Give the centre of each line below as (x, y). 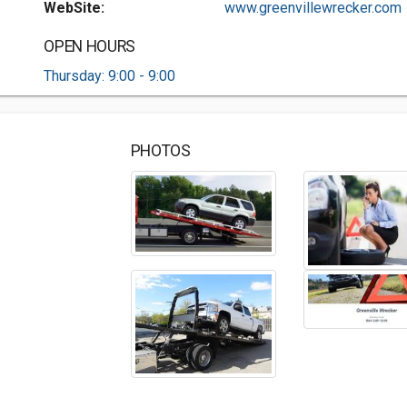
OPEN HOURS (89, 46)
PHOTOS (160, 151)
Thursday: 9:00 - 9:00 (110, 76)
